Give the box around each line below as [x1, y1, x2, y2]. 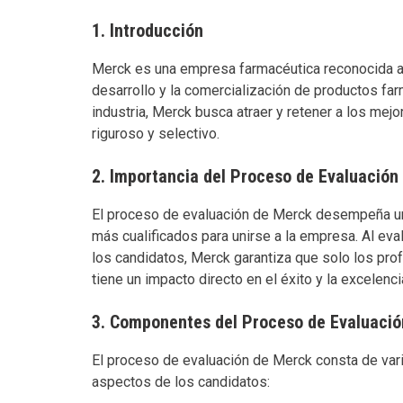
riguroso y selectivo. [92, 124, 219, 142]
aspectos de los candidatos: [92, 372, 270, 390]
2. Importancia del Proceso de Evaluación [92, 165, 399, 187]
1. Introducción [92, 19, 203, 41]
